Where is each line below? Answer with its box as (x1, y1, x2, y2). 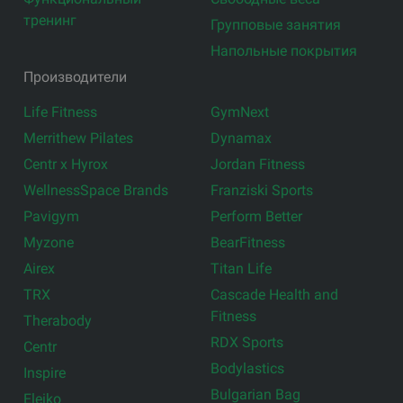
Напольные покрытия (210, 41, 357, 59)
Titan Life (210, 259, 272, 277)
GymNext (210, 103, 269, 121)
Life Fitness (23, 103, 98, 121)
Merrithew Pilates (23, 129, 134, 147)
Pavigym (23, 207, 80, 225)
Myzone (23, 233, 75, 251)
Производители (23, 67, 128, 85)
